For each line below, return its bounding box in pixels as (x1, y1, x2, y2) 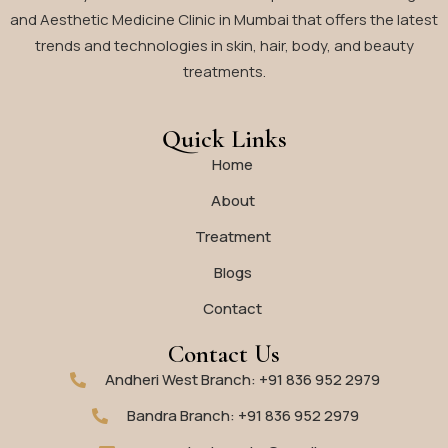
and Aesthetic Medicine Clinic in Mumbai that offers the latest (10, 8, 438, 30)
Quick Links (161, 123, 287, 154)
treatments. (182, 60, 266, 82)
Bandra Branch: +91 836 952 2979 (126, 404, 359, 426)
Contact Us (168, 338, 280, 369)
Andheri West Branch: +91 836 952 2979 (105, 368, 380, 390)
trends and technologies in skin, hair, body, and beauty (34, 34, 414, 56)
